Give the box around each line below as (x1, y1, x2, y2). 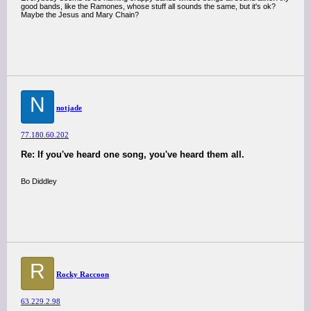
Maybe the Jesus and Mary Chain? (21, 10, 139, 19)
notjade (56, 103, 82, 112)
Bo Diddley (21, 177, 57, 185)
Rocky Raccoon (56, 270, 109, 278)
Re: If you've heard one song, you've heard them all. (21, 149, 244, 160)
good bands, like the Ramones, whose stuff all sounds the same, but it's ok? (21, 2, 276, 10)
